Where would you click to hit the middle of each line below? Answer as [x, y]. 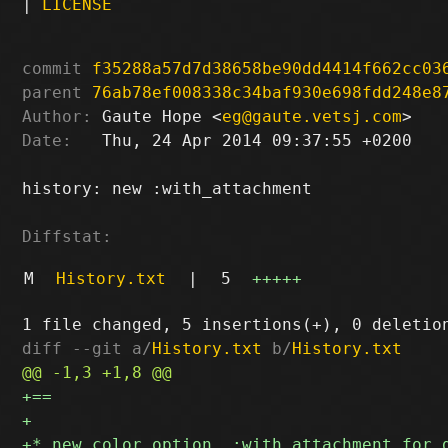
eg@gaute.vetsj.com [312, 116]
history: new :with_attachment [167, 188]
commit [52, 68]
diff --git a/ [87, 348]
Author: [57, 116]
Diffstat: [67, 236]
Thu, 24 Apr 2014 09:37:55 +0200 [242, 140]
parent [52, 92]
